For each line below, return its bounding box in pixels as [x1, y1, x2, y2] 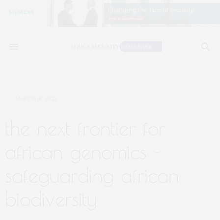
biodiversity [5, 188, 97, 210]
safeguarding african [5, 164, 179, 187]
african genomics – [5, 140, 161, 163]
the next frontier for [5, 117, 165, 139]
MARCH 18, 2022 [15, 95, 57, 102]
